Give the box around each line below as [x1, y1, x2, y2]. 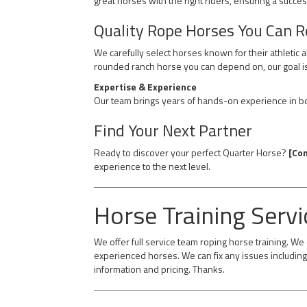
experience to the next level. [94, 159, 210, 173]
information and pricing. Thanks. [94, 262, 225, 276]
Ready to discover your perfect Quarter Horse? [94, 145, 288, 160]
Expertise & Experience [94, 79, 197, 94]
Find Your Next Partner [94, 118, 252, 143]
